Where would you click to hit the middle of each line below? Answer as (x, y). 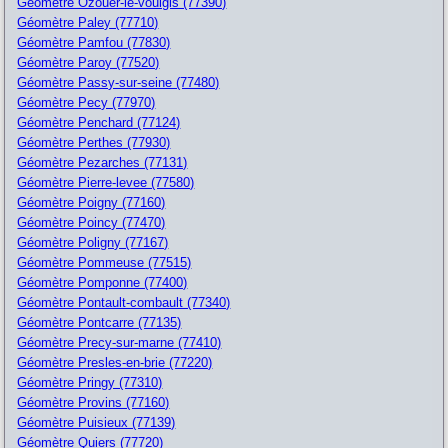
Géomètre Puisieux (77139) (96, 422)
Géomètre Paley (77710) (88, 22)
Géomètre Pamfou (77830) (94, 42)
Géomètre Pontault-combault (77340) (124, 302)
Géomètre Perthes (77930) (94, 142)
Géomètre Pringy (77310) (90, 382)
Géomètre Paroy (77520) (88, 62)
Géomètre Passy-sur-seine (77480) (118, 82)
